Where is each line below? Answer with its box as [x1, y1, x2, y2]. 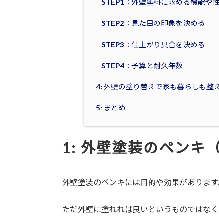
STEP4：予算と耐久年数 [101, 61, 183, 70]
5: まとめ [95, 103, 126, 112]
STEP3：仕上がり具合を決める [101, 40, 205, 49]
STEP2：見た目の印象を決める [101, 19, 205, 28]
